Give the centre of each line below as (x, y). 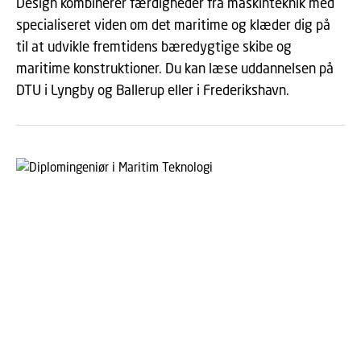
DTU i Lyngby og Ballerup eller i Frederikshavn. (153, 90)
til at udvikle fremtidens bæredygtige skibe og (154, 46)
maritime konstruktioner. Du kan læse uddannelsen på (175, 68)
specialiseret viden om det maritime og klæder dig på (173, 25)
